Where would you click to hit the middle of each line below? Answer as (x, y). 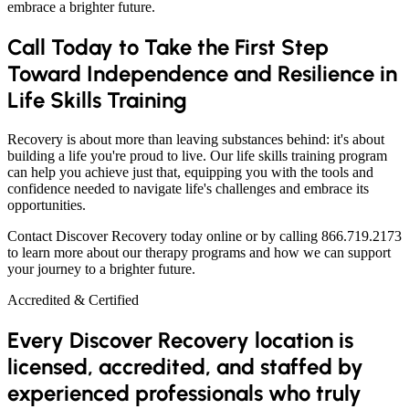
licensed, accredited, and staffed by (185, 367)
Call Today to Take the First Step (168, 47)
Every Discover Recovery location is (180, 341)
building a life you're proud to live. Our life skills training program (197, 156)
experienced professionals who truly (184, 393)
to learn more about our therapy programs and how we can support (199, 253)
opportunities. (47, 205)
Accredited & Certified (73, 300)
